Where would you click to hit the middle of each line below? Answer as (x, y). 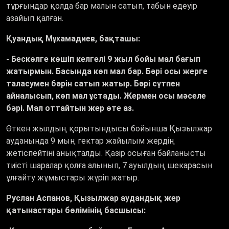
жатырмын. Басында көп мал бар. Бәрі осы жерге (107, 72)
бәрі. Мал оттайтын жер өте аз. (70, 108)
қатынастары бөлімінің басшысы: (76, 211)
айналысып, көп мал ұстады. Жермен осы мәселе (106, 96)
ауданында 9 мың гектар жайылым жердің (90, 141)
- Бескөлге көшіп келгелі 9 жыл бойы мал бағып (103, 59)
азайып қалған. (38, 18)
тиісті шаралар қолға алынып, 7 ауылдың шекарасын (109, 166)
